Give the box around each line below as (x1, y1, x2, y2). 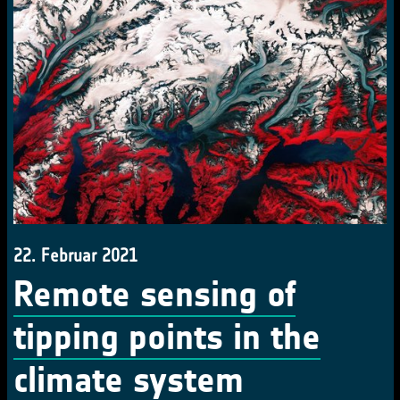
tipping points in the (13, 315, 321, 359)
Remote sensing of (13, 272, 296, 316)
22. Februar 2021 (13, 244, 137, 266)
